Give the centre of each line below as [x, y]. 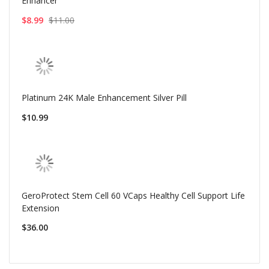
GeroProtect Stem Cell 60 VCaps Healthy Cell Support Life [133, 195]
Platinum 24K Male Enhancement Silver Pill [104, 98]
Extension [41, 208]
